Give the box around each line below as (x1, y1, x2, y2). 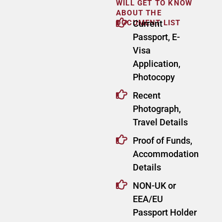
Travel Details (132, 117, 188, 128)
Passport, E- (132, 32, 180, 43)
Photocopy (132, 72, 175, 83)
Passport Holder (132, 207, 197, 218)
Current (132, 18, 163, 29)
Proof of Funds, (132, 135, 192, 146)
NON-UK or (132, 180, 176, 191)
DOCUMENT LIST (116, 18, 181, 28)
